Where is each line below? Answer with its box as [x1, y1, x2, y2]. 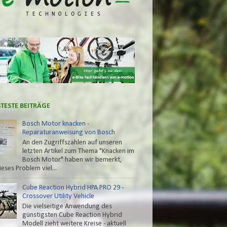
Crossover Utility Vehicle [22, 193, 94, 201]
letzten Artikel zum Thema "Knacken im [22, 147, 134, 155]
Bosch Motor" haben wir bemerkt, [22, 156, 122, 164]
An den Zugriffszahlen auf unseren [22, 138, 122, 146]
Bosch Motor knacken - [22, 120, 89, 128]
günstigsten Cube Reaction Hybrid [22, 211, 122, 219]
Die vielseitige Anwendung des [22, 202, 112, 210]
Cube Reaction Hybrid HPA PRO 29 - [22, 184, 124, 192]
